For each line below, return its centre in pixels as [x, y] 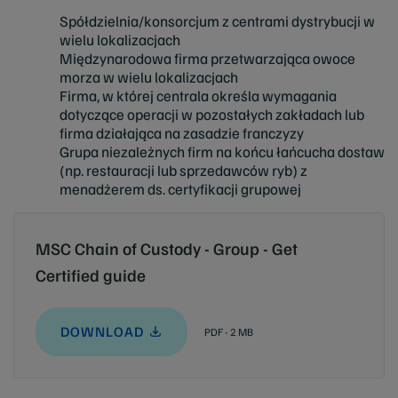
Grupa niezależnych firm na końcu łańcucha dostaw [222, 151]
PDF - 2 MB [229, 332]
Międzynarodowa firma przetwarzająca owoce [207, 58]
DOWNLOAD [102, 332]
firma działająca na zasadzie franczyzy [182, 132]
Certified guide [91, 275]
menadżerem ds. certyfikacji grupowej [180, 188]
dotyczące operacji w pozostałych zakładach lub [212, 114]
